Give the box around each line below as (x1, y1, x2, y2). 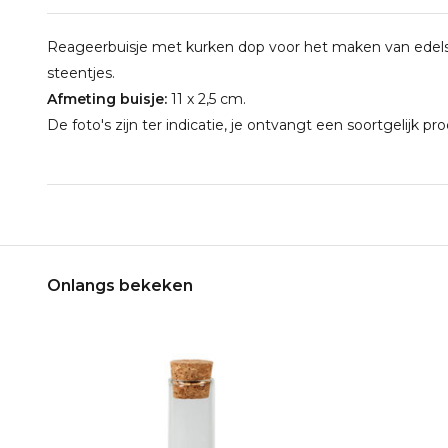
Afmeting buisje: (47, 90, 167, 108)
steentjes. (47, 64, 115, 82)
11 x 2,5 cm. (167, 90, 246, 108)
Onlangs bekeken (47, 276, 193, 295)
